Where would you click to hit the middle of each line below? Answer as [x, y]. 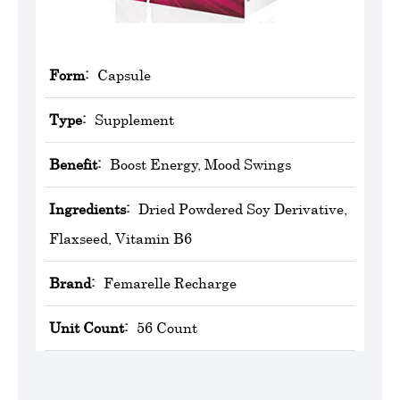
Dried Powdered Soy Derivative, [243, 208]
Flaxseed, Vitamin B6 [121, 238]
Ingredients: [89, 208]
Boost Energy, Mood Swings [200, 164]
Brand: [72, 283]
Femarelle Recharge [170, 283]
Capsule [124, 75]
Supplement [134, 119]
